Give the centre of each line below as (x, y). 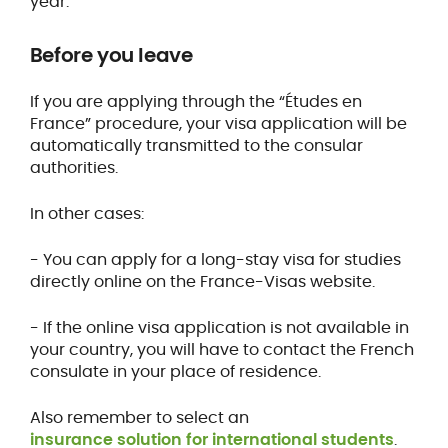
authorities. (75, 167)
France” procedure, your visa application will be (218, 123)
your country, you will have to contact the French (221, 349)
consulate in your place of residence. (175, 371)
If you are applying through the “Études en (195, 101)
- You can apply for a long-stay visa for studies (215, 259)
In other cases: (88, 213)
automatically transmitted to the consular (196, 145)
